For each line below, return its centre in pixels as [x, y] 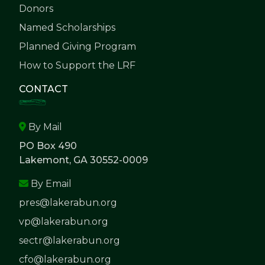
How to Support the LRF [77, 66]
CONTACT [43, 89]
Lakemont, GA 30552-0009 [83, 160]
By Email [50, 184]
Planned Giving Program [77, 47]
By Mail [44, 127]
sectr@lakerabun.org [70, 241]
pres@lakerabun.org [68, 203]
